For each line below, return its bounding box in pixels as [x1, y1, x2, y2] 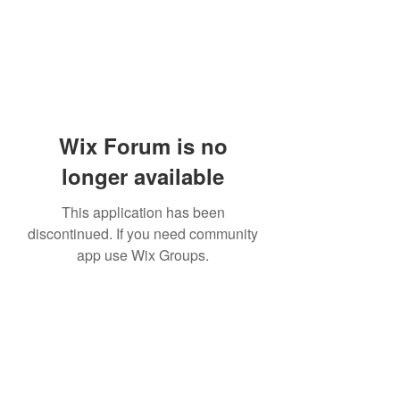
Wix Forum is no [58, 130, 228, 161]
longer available [62, 161, 224, 191]
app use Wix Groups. [77, 245, 209, 265]
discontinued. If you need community [28, 223, 258, 244]
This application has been [61, 202, 225, 222]
